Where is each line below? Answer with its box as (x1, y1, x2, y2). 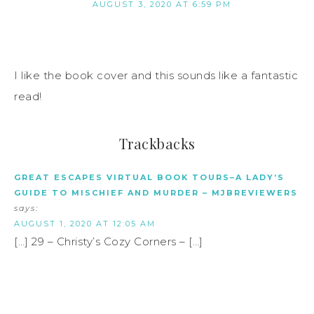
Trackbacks (118, 133, 196, 153)
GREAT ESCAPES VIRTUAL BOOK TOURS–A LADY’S (14, 172, 285, 182)
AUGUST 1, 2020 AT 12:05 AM (14, 218, 156, 228)
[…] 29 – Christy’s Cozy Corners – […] (14, 234, 203, 248)
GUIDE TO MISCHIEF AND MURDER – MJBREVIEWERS (14, 187, 298, 198)
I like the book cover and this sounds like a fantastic (14, 68, 298, 82)
